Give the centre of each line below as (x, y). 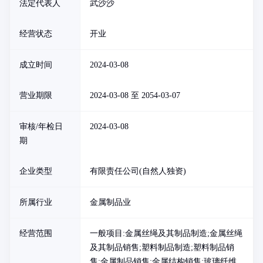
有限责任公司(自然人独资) (138, 171)
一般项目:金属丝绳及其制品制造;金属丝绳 (166, 233)
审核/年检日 (41, 127)
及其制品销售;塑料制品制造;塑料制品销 (162, 247)
